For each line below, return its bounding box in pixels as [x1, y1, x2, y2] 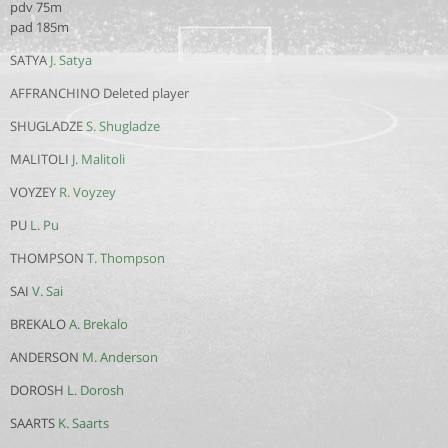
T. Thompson [87, 249, 165, 267]
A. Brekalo [69, 315, 128, 333]
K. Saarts [58, 414, 109, 432]
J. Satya [50, 51, 92, 69]
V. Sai [32, 282, 63, 300]
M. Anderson [82, 348, 158, 366]
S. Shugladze [86, 117, 160, 135]
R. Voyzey [59, 183, 116, 201]
